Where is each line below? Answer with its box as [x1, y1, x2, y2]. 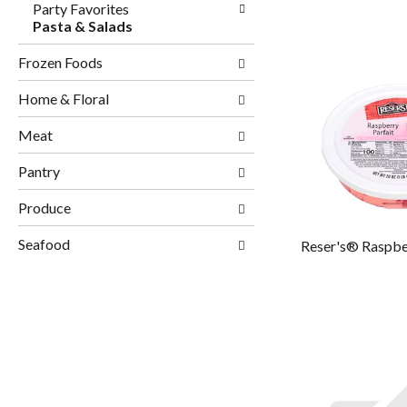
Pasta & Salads [33, 17, 133, 35]
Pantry [18, 163, 60, 181]
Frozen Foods [18, 54, 103, 72]
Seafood [18, 235, 70, 253]
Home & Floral [18, 90, 109, 108]
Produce [18, 199, 71, 217]
